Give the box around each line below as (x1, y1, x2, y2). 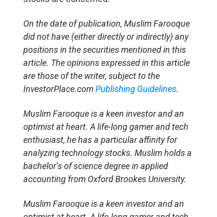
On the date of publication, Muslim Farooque (23, 18, 190, 29)
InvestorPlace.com (23, 83, 95, 94)
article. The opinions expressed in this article (23, 57, 190, 68)
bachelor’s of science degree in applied (23, 160, 168, 171)
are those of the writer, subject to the (23, 70, 160, 81)
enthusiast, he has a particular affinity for (23, 134, 177, 145)
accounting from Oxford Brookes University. (23, 173, 188, 184)
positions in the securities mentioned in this (23, 44, 186, 55)
